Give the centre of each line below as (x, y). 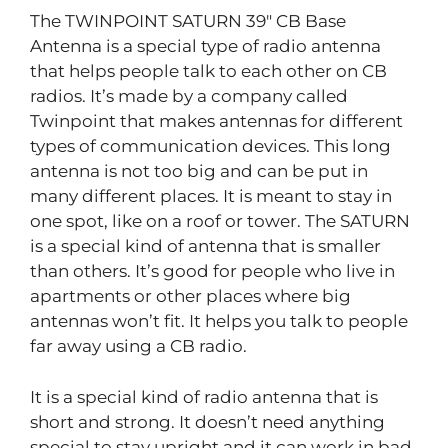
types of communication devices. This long (210, 146)
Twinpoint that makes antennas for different (216, 121)
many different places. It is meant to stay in (211, 196)
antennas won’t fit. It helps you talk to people (219, 321)
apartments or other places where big (190, 296)
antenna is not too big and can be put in (199, 171)
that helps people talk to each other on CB (208, 71)
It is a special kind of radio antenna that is (204, 396)
